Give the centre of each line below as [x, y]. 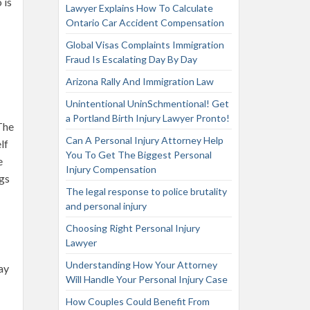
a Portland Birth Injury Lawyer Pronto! [147, 118]
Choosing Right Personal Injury [133, 228]
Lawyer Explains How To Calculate [139, 8]
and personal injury [106, 206]
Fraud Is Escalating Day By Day [131, 59]
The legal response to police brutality [146, 191]
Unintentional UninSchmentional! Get [147, 103]
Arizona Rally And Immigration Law [139, 81]
